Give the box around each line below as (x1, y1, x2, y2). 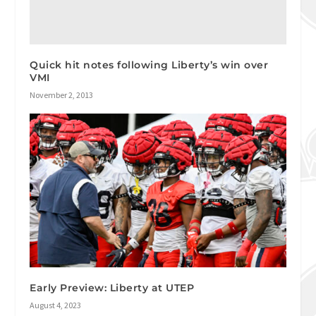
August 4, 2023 (30, 299, 82, 310)
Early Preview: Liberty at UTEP (30, 281, 195, 294)
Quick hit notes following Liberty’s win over (30, 58, 269, 71)
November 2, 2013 (30, 89, 94, 100)
